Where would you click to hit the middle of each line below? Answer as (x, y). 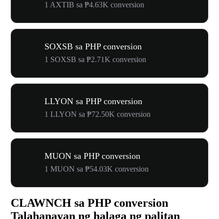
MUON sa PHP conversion (92, 156)
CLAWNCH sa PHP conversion (89, 203)
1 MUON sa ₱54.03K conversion (97, 169)
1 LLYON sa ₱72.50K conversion (98, 114)
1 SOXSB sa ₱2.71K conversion (95, 59)
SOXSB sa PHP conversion (93, 46)
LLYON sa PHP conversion (93, 101)
